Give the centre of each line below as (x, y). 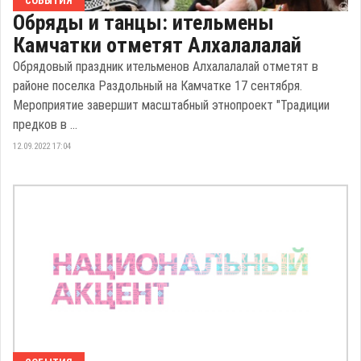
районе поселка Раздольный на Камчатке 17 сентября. (158, 86)
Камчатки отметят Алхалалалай (157, 46)
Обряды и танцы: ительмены (143, 23)
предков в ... (45, 125)
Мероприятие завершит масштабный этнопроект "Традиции (171, 106)
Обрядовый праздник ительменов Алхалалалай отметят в (166, 67)
